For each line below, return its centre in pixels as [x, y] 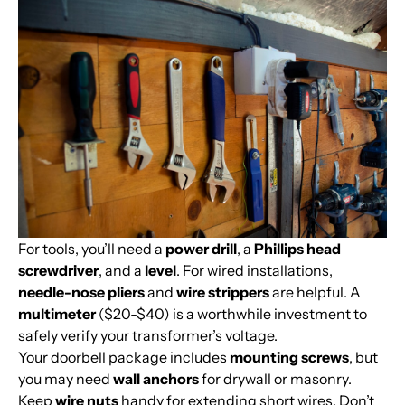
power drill [201, 249]
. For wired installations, [254, 271]
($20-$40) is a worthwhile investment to [231, 314]
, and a [122, 271]
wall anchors [156, 379]
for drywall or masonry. [275, 379]
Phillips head [297, 249]
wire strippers [223, 292]
